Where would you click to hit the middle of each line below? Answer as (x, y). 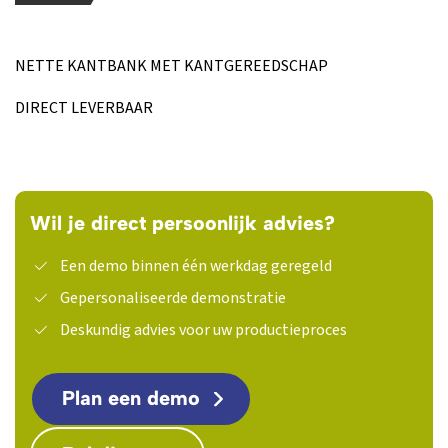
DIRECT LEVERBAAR (84, 108)
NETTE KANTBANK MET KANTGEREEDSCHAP (171, 66)
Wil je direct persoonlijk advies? (182, 223)
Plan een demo (131, 398)
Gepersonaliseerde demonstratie (173, 298)
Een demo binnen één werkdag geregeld (196, 266)
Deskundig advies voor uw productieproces (203, 330)
